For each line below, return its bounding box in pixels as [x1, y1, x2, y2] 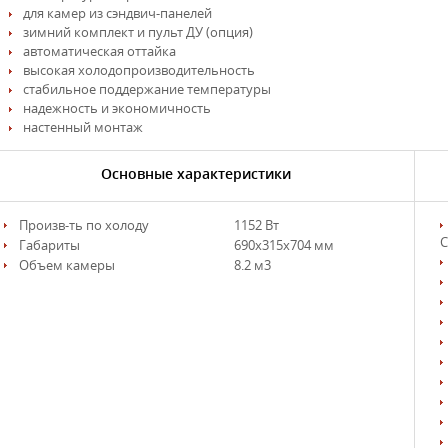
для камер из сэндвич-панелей [23, 5, 213, 22]
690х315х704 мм [234, 237, 335, 254]
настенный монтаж [23, 119, 144, 136]
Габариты [19, 237, 81, 254]
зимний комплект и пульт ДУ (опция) [23, 24, 254, 41]
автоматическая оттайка [23, 43, 177, 60]
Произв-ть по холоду [19, 217, 150, 234]
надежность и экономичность [23, 100, 212, 117]
